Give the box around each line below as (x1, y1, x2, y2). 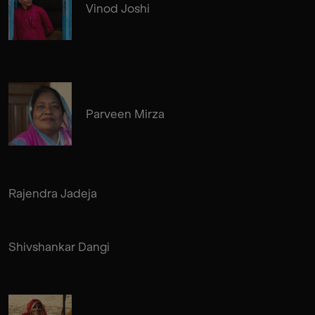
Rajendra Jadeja (8, 186, 97, 200)
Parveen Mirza (86, 106, 165, 121)
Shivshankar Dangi (8, 239, 110, 254)
